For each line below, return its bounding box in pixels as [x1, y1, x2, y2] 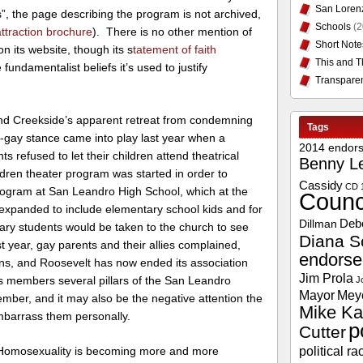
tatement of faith [133, 42, 217, 56]
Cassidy [298, 178, 343, 192]
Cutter [298, 322, 346, 342]
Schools [314, 21, 351, 32]
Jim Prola [298, 271, 353, 285]
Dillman [298, 218, 337, 230]
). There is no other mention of [92, 24, 253, 38]
